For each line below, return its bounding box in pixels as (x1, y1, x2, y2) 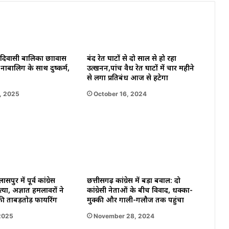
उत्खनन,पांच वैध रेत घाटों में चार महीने (86, 63, 194, 74)
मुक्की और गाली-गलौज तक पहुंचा (86, 195, 184, 205)
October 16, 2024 (93, 89, 147, 98)
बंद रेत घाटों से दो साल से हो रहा (86, 54, 176, 64)
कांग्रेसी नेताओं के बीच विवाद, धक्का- (86, 186, 193, 196)
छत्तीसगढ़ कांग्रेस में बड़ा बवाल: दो (86, 176, 180, 186)
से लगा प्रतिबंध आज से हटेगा (86, 73, 168, 83)
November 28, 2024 (93, 212, 154, 220)
